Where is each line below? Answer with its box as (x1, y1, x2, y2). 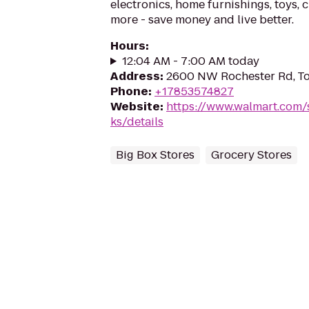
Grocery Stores (211, 147, 292, 163)
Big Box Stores (116, 147, 195, 163)
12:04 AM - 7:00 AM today (121, 53, 259, 69)
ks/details (110, 114, 163, 130)
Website (110, 99, 160, 114)
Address (110, 68, 160, 84)
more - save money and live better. (110, 12, 294, 28)
